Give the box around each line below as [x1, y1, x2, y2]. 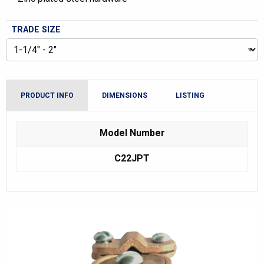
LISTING [176, 91, 204, 100]
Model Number [99, 127, 165, 138]
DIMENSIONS [102, 91, 147, 100]
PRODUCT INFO [21, 91, 74, 100]
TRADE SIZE [11, 25, 61, 35]
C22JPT [114, 153, 150, 164]
